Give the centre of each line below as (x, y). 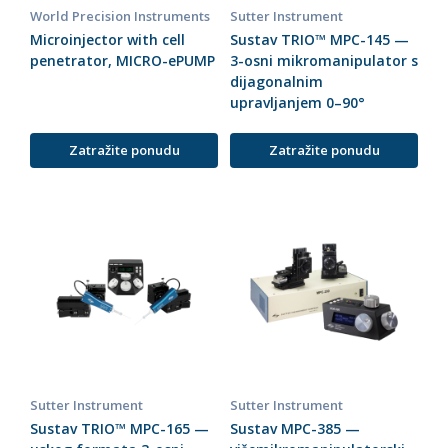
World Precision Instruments (120, 16)
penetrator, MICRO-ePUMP (122, 61)
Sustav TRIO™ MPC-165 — (119, 429)
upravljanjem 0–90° (297, 103)
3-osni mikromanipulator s (324, 61)
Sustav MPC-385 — (295, 429)
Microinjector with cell (107, 40)
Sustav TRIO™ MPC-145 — (319, 40)
